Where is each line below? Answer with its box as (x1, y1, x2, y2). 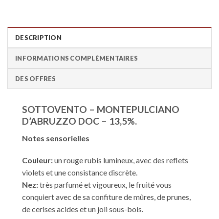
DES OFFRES (15, 75, 56, 83)
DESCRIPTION (15, 34, 62, 42)
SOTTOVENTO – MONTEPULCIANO (22, 104, 179, 115)
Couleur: (22, 155, 53, 165)
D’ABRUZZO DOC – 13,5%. (22, 115, 137, 127)
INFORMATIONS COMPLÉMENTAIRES (15, 54, 138, 62)
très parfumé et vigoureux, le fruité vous (38, 180, 172, 190)
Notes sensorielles (22, 133, 89, 143)
